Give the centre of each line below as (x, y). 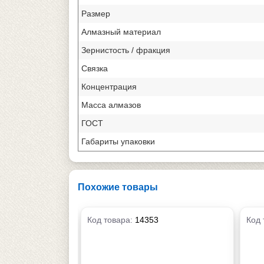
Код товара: (111, 220)
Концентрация (109, 86)
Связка (95, 68)
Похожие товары (118, 187)
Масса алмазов (111, 105)
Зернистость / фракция (126, 50)
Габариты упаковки (118, 141)
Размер (96, 13)
